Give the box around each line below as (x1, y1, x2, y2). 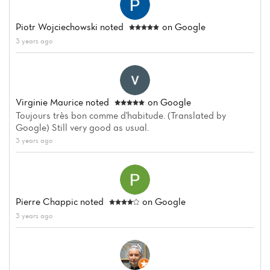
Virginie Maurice (16, 96, 83, 108)
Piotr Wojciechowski (16, 20, 98, 33)
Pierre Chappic (16, 195, 78, 208)
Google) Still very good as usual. (16, 121, 149, 134)
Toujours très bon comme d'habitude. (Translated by (16, 109, 226, 122)
